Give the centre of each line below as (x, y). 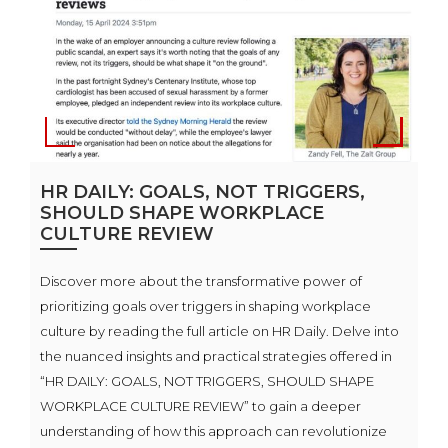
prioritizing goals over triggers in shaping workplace (205, 305)
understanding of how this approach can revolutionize (213, 430)
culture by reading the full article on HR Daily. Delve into (219, 330)
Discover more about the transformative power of (201, 280)
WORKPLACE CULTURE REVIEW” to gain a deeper (200, 405)
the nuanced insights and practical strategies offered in (216, 355)
